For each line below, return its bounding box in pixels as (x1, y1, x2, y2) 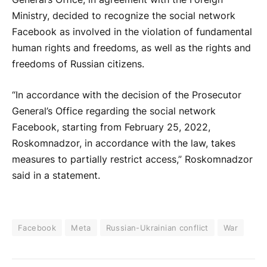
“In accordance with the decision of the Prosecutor (12, 89, 241, 101)
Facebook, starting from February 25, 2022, (12, 122, 210, 133)
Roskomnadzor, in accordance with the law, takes (12, 138, 235, 150)
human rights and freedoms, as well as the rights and (12, 42, 251, 54)
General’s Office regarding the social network (12, 105, 216, 117)
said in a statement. (12, 170, 100, 182)
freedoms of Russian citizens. (12, 58, 144, 70)
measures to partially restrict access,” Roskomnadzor (12, 154, 253, 166)
